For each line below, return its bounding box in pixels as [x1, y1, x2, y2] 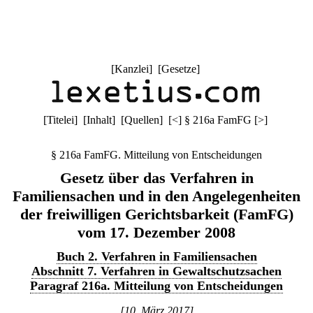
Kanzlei [114, 63, 149, 75]
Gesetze [161, 63, 196, 75]
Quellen [124, 114, 159, 126]
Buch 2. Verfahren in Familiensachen [56, 249, 257, 263]
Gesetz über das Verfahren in [59, 169, 254, 187]
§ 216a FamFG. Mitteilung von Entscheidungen [51, 149, 262, 161]
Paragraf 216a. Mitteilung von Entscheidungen [30, 279, 283, 293]
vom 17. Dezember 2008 [78, 224, 235, 241]
